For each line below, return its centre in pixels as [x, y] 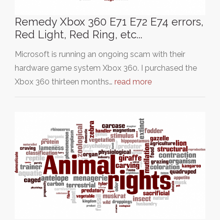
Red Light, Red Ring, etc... [79, 34]
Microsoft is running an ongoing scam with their [100, 54]
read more [133, 82]
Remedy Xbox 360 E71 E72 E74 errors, [109, 21]
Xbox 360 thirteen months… [65, 82]
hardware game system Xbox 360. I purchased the [106, 68]
